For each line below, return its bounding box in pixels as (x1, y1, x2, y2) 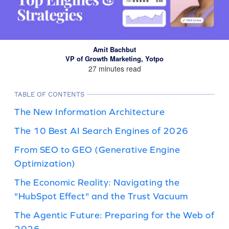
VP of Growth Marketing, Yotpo (65, 54, 164, 63)
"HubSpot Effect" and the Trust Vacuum (14, 191, 188, 201)
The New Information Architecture (14, 106, 165, 117)
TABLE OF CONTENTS (14, 90, 84, 98)
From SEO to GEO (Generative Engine (14, 144, 180, 155)
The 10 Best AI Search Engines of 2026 (14, 125, 189, 136)
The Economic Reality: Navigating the (14, 177, 179, 188)
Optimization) (14, 158, 76, 169)
